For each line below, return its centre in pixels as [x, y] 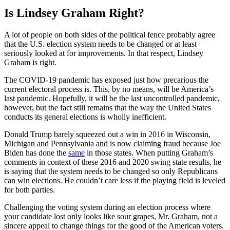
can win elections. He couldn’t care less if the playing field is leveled [115, 181]
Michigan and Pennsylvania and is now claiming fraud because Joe [112, 144]
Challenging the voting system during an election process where [107, 207]
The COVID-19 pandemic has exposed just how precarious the [106, 80]
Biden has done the [36, 153]
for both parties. [30, 190]
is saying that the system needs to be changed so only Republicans [111, 171]
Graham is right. [30, 63]
